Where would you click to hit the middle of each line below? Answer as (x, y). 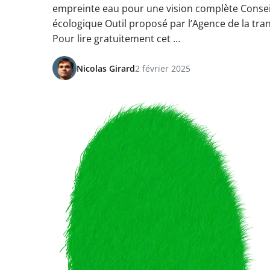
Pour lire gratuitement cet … (116, 39)
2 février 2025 (163, 68)
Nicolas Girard (106, 68)
